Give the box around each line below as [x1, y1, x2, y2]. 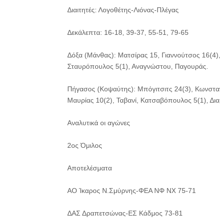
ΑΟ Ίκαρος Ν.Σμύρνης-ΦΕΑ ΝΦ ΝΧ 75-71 [67, 187, 196, 194]
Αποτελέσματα [67, 164, 112, 172]
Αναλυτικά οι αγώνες [67, 119, 130, 127]
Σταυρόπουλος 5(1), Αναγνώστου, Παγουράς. [67, 62, 208, 70]
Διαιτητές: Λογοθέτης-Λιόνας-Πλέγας [67, 6, 179, 14]
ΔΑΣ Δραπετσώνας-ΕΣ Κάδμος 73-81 [67, 209, 183, 217]
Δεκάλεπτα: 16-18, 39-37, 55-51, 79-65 [67, 28, 189, 36]
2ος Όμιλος [67, 141, 102, 149]
